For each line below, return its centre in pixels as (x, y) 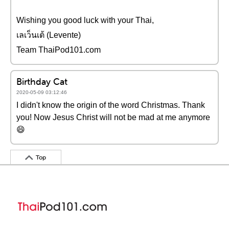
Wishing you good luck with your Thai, (85, 20)
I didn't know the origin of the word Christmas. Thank (111, 105)
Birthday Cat (42, 82)
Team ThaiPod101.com (59, 50)
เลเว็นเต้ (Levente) (49, 35)
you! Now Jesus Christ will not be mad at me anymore (113, 117)
